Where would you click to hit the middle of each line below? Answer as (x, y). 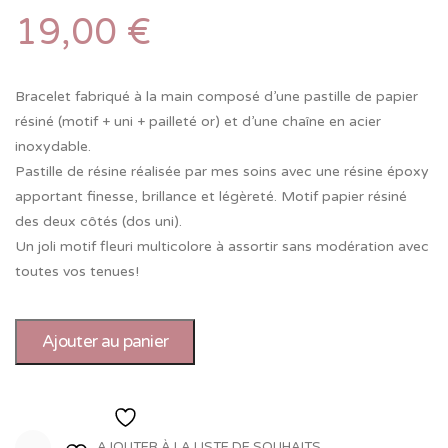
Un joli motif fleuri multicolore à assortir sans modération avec (222, 246)
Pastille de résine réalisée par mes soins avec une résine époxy (222, 171)
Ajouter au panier (105, 341)
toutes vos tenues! (77, 271)
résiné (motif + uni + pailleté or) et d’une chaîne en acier (198, 121)
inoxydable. (53, 146)
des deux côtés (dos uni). (98, 221)
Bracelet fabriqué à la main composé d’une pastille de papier (216, 96)
